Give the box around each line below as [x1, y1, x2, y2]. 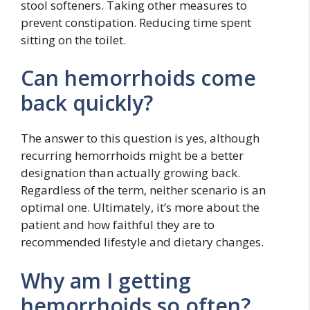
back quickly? [21, 89, 153, 117]
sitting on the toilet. [21, 31, 126, 48]
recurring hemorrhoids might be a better [21, 147, 244, 163]
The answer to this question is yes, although [21, 130, 259, 146]
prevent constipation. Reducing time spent [21, 14, 251, 30]
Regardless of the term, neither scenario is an [21, 182, 266, 198]
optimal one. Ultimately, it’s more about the [21, 199, 259, 215]
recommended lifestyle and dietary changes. [21, 234, 264, 250]
